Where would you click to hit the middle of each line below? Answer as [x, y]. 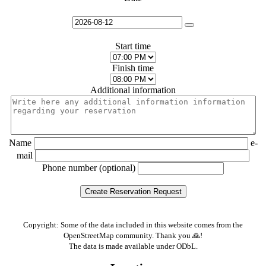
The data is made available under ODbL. [133, 246]
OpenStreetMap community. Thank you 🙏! [133, 235]
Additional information [133, 90]
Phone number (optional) [89, 167]
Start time [133, 46]
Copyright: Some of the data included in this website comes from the [133, 224]
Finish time [133, 68]
